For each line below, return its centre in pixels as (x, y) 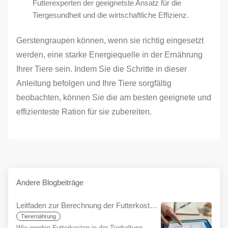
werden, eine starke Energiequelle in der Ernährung (109, 55)
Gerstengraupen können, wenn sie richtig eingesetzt (110, 40)
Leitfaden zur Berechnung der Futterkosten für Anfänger (153, 205)
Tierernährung (38, 216)
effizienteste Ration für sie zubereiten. (84, 112)
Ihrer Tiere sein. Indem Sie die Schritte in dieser (102, 69)
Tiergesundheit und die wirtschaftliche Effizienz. (111, 15)
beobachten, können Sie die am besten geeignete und (114, 97)
